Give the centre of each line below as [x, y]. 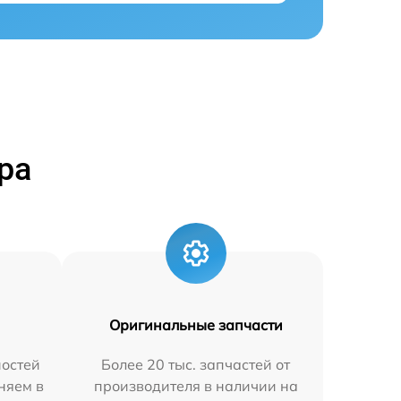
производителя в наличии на [196, 386]
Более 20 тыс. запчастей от [196, 364]
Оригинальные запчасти [196, 325]
